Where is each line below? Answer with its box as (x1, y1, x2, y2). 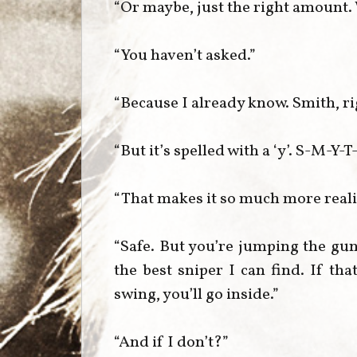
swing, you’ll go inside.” (114, 283, 279, 306)
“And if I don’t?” (114, 331, 229, 354)
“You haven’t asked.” (114, 44, 256, 67)
